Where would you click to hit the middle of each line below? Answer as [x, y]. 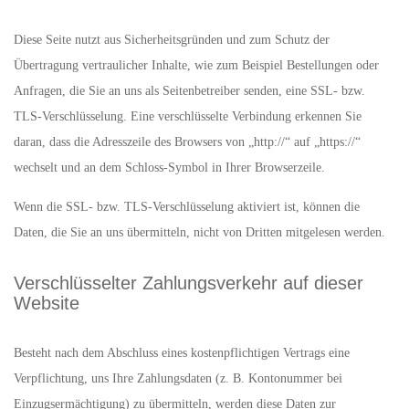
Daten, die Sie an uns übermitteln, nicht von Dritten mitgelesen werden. [199, 232]
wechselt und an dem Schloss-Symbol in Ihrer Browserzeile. [169, 168]
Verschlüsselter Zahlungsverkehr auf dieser [189, 283]
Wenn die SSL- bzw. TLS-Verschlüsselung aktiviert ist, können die [187, 207]
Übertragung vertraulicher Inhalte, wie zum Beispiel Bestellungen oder [196, 65]
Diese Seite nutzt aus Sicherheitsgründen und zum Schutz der [172, 40]
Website [47, 303]
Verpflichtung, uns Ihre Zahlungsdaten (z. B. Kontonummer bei [178, 378]
